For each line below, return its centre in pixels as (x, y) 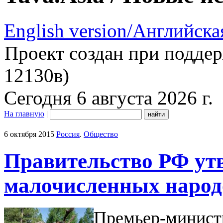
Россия (68, 134)
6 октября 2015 (29, 134)
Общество (101, 134)
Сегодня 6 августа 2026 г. (109, 98)
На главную (24, 113)
